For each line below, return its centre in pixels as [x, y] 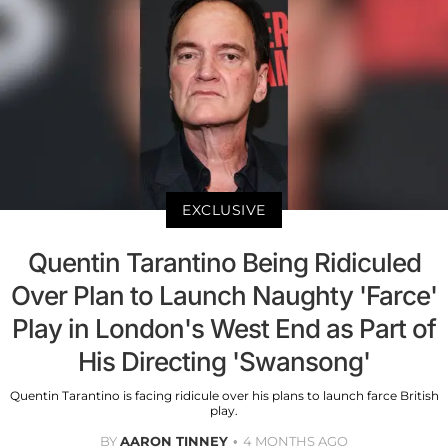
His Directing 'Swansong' [224, 362]
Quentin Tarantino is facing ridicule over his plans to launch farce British [224, 396]
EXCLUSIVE [224, 210]
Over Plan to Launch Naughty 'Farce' [224, 296]
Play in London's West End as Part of [224, 329]
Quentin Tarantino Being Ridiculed [224, 263]
